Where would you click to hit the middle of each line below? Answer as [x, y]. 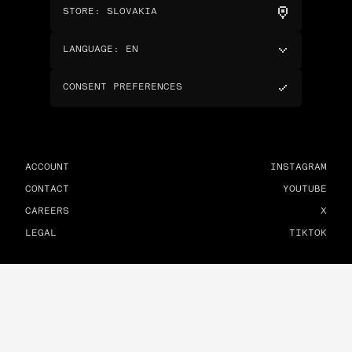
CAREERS [47, 212]
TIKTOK [308, 234]
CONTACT [47, 190]
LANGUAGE [88, 50]
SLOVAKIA [132, 12]
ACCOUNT [47, 168]
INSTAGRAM [299, 168]
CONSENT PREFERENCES [123, 88]
